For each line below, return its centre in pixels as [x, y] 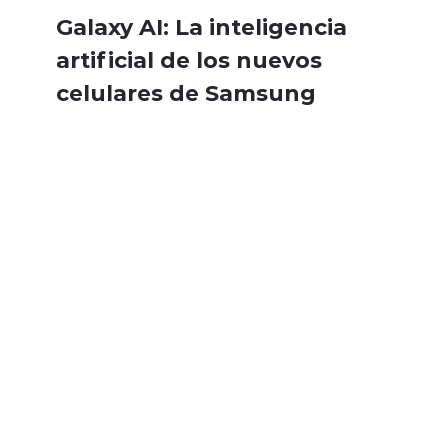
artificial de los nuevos [189, 59]
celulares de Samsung [186, 92]
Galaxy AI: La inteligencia [201, 26]
